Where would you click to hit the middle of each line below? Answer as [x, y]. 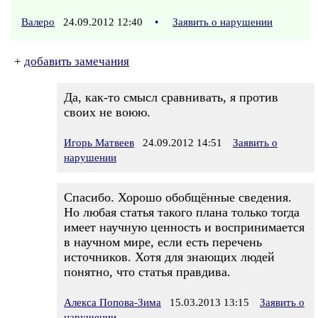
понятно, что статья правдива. [147, 272]
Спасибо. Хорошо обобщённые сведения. [178, 197]
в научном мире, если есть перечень [163, 242]
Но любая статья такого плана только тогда [182, 212]
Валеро [38, 22]
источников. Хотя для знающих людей [169, 257]
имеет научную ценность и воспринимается [184, 227]
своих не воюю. [107, 112]
